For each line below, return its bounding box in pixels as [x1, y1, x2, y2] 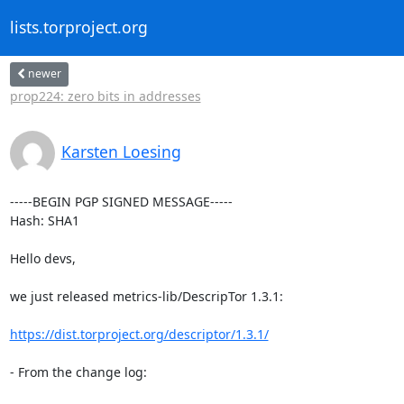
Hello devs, [9, 249, 76, 267]
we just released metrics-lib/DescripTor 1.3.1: [9, 287, 283, 305]
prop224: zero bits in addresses [9, 87, 201, 105]
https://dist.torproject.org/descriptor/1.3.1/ [9, 325, 269, 343]
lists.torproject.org [9, 16, 148, 39]
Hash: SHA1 [9, 211, 79, 229]
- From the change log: [9, 363, 147, 381]
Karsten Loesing [60, 140, 181, 162]
